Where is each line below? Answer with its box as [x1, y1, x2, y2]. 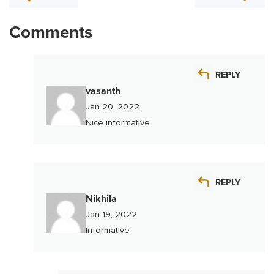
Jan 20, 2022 [86, 102, 139, 113]
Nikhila [86, 193, 117, 206]
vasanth [86, 85, 120, 98]
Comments [9, 22, 92, 43]
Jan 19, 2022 [86, 209, 137, 220]
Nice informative [86, 117, 150, 128]
